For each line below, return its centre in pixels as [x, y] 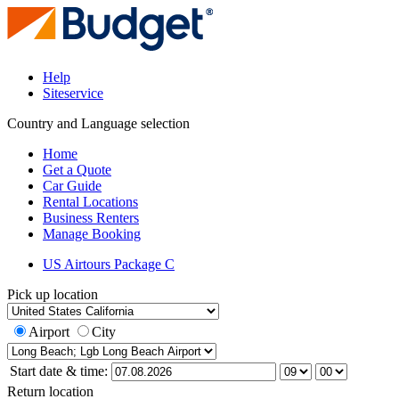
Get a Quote [77, 170]
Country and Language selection [98, 123]
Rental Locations [90, 202]
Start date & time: [59, 371]
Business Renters [91, 218]
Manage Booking [92, 234]
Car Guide [72, 186]
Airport [49, 332]
